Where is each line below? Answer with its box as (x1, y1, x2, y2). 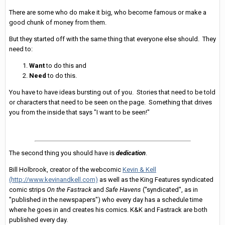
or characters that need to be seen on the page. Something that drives (9, 98, 212, 106)
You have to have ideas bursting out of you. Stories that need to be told (9, 88, 215, 96)
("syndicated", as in (141, 186, 198, 194)
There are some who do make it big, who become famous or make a (9, 9, 206, 17)
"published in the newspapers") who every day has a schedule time (9, 196, 202, 204)
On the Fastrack (47, 186, 91, 194)
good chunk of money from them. (9, 19, 106, 27)
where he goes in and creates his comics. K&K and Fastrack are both (9, 206, 207, 214)
